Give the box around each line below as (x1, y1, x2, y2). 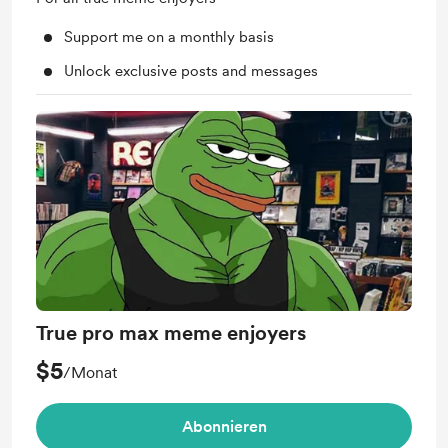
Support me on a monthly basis (64, 28, 274, 46)
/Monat (63, 363, 117, 382)
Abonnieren (181, 417, 267, 436)
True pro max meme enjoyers (36, 321, 306, 345)
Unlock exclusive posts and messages (64, 62, 318, 80)
